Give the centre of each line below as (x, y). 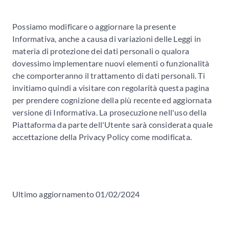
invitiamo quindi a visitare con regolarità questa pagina (111, 87)
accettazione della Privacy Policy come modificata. (102, 136)
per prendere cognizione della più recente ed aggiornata (112, 100)
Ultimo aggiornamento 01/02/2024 (76, 194)
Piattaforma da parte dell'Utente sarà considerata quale (113, 124)
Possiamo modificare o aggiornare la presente (94, 26)
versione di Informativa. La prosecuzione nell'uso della (110, 112)
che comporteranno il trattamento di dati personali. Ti (109, 75)
